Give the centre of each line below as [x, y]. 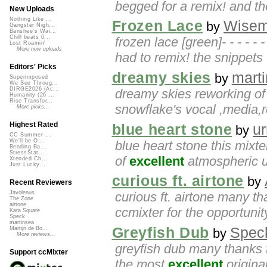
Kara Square [25, 211]
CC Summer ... [31, 135]
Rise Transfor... [31, 101]
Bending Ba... [28, 147]
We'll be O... [27, 141]
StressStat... [27, 153]
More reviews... [36, 235]
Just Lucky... [28, 165]
